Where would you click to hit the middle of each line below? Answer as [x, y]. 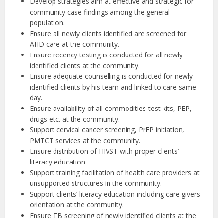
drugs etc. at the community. [75, 119]
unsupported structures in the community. [96, 183]
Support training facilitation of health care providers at [115, 173]
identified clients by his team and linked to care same [113, 87]
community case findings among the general [100, 12]
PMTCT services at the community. [85, 140]
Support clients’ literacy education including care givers [115, 194]
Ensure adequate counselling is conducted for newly [111, 76]
